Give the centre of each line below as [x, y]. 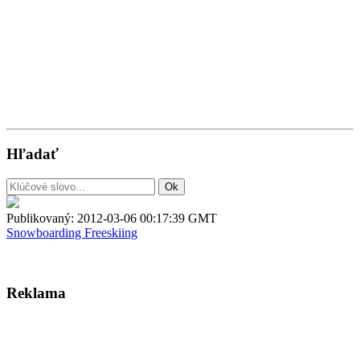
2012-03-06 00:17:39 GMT [147, 218]
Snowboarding [45, 232]
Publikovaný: [42, 218]
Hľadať [33, 154]
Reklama [36, 292]
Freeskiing [111, 232]
